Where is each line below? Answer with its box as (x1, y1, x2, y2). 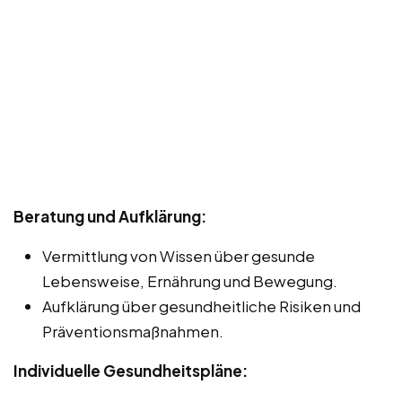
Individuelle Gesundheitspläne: (13, 361, 248, 381)
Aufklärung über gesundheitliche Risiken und (42, 296, 361, 317)
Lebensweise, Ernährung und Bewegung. (42, 271, 337, 292)
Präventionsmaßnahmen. (42, 321, 223, 342)
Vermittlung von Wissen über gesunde (42, 246, 315, 267)
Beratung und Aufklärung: (13, 206, 206, 227)
